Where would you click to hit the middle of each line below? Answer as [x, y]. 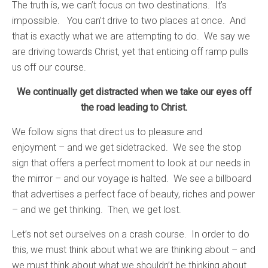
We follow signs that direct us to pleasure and [107, 132]
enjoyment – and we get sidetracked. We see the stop [127, 147]
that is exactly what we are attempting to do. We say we [131, 36]
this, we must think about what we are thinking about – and [134, 249]
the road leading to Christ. [134, 107]
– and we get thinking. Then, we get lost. [97, 209]
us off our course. [49, 67]
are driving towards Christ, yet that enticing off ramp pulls [130, 51]
